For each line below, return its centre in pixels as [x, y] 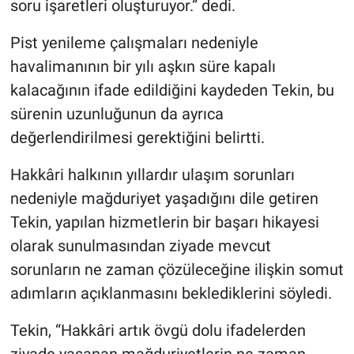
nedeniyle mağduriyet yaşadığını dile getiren [164, 199]
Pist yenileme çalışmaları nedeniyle [134, 43]
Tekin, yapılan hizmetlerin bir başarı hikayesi [164, 222]
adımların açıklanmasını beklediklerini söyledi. [171, 294]
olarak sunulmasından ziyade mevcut [140, 246]
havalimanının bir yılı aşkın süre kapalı [143, 67]
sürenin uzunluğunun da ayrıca [117, 114]
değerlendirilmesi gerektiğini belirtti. [137, 138]
